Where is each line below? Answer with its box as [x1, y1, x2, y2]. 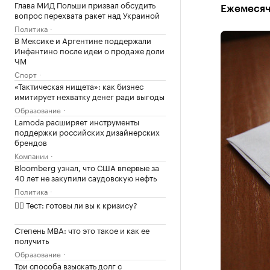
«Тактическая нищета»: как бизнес [14, 80, 143, 92]
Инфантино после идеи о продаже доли [14, 44, 165, 56]
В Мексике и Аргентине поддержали [14, 34, 151, 46]
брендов [14, 136, 47, 148]
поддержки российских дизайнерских [14, 125, 160, 137]
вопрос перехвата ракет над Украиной [14, 8, 160, 20]
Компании [14, 149, 48, 161]
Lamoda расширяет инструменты [14, 115, 139, 127]
